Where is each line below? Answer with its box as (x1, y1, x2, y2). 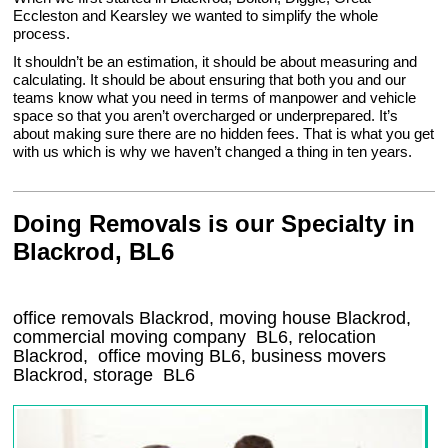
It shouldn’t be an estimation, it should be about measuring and (13, 53, 418, 71)
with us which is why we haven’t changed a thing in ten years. (13, 143, 413, 161)
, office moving (83, 346, 210, 367)
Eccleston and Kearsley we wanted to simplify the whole (13, 7, 379, 25)
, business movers (241, 346, 387, 367)
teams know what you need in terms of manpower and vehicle (13, 89, 417, 107)
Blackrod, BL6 (13, 238, 175, 266)
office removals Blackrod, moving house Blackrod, (13, 308, 412, 329)
